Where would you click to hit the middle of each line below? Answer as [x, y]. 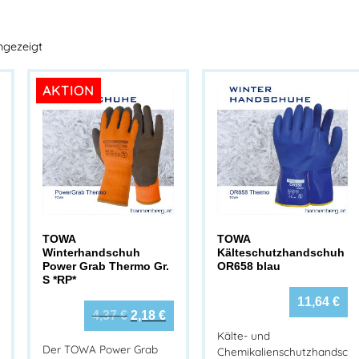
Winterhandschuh [92, 252]
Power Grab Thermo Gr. [106, 266]
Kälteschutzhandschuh [280, 252]
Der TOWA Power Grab [101, 349]
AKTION [69, 90]
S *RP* [60, 279]
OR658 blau [248, 266]
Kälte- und [243, 336]
